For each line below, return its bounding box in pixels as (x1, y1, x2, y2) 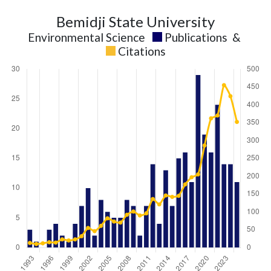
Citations (117, 44, 166, 58)
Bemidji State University (56, 13, 215, 30)
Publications (165, 30, 227, 44)
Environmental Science (28, 30, 145, 44)
